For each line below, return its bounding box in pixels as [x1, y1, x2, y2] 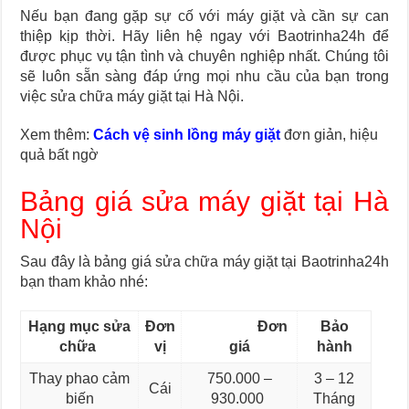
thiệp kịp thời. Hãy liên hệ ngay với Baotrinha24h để [20, 28, 389, 45]
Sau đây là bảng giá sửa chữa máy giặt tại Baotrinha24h [20, 254, 389, 270]
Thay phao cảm [29, 371, 131, 387]
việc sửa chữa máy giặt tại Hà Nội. [20, 89, 245, 105]
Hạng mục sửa [28, 319, 131, 335]
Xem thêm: [20, 127, 94, 143]
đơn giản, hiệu [280, 127, 379, 143]
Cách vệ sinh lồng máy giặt [93, 127, 281, 143]
